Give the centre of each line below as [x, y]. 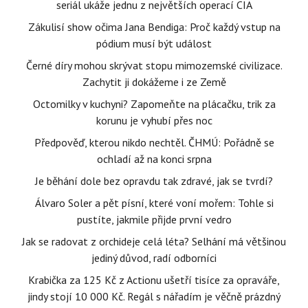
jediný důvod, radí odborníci [154, 258]
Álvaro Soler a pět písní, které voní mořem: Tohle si [154, 203]
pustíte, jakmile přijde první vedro [154, 220]
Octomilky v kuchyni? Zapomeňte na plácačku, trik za [154, 104]
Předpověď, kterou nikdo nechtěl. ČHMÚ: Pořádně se [154, 143]
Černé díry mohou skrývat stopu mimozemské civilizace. [154, 66]
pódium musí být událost [154, 44]
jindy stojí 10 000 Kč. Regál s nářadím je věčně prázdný [154, 297]
